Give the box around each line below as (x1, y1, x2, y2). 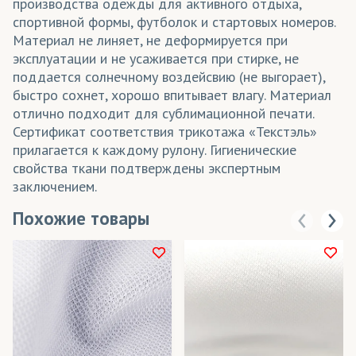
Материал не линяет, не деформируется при (13, 30, 288, 49)
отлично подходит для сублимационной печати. (13, 103, 315, 122)
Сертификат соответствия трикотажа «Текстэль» (13, 122, 317, 141)
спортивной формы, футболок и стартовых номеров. (13, 12, 335, 31)
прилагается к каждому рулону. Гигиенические (13, 140, 296, 159)
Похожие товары (13, 206, 149, 230)
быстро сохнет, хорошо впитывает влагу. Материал (13, 85, 331, 104)
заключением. (13, 176, 97, 195)
